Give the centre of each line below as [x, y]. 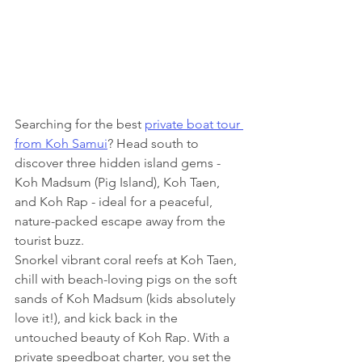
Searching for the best [80, 124]
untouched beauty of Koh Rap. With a [124, 337]
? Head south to [155, 143]
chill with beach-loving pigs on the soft [127, 279]
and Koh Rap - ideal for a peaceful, [115, 201]
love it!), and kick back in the [98, 318]
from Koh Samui [61, 143]
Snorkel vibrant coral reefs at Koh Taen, [127, 259]
